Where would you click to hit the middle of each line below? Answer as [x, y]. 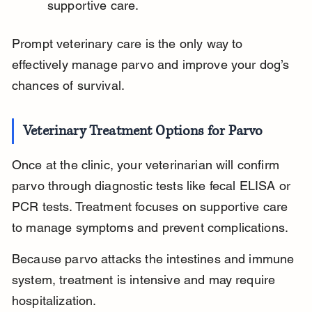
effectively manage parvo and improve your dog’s [152, 65]
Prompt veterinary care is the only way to [129, 44]
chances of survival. [68, 86]
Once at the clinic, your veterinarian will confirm [147, 165]
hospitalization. [54, 301]
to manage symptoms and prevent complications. [150, 228]
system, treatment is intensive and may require [145, 280]
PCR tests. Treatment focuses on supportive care [151, 207]
